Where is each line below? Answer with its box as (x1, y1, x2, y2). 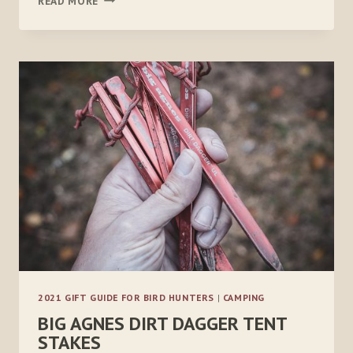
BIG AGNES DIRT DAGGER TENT (38, 311, 287, 336)
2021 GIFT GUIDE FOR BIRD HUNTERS (38, 292, 215, 304)
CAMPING (222, 292, 266, 304)
